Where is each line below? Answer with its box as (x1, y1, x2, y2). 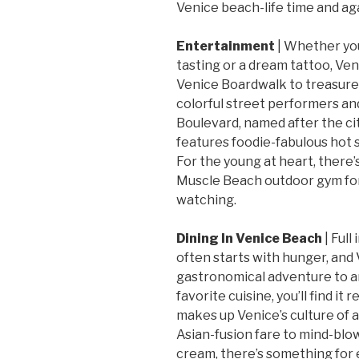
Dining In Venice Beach (176, 230, 322, 246)
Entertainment (176, 38, 277, 54)
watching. (176, 192, 236, 208)
